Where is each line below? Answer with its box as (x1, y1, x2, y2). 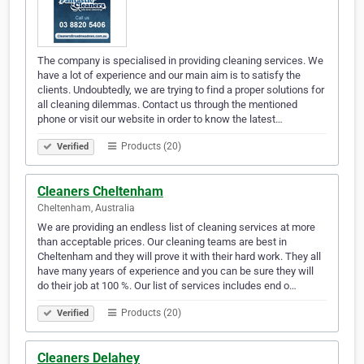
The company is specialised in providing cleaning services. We (37, 54, 323, 67)
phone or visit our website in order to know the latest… (37, 113, 283, 126)
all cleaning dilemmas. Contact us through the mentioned (37, 98, 297, 111)
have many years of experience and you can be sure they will (37, 265, 314, 278)
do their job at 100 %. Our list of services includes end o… (37, 279, 297, 292)
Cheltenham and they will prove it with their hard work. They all (37, 250, 321, 263)
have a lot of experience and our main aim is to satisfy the (37, 69, 301, 82)
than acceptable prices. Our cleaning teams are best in (37, 236, 287, 249)
